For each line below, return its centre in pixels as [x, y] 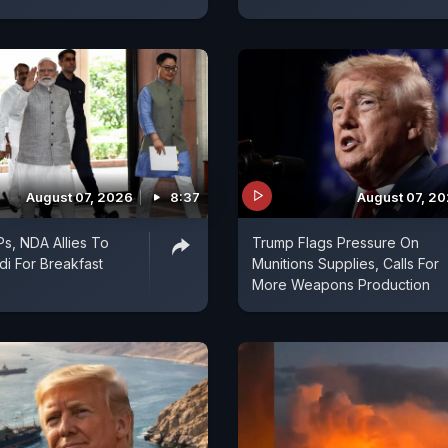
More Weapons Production [341, 284]
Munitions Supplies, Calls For [345, 263]
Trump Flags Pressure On [335, 242]
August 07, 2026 [79, 196]
